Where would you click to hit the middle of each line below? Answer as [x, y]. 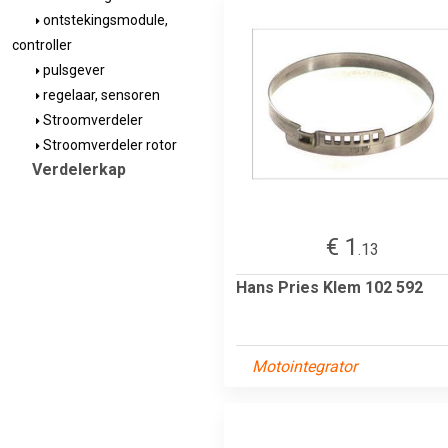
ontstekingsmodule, [104, 20]
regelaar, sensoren [100, 95]
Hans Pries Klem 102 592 [329, 287]
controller [42, 45]
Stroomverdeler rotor [108, 145]
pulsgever [72, 70]
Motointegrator [304, 366]
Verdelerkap [79, 169]
